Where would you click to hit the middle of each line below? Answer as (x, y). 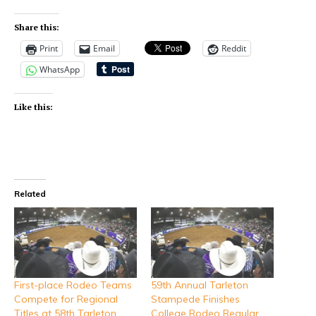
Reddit (234, 49)
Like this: (34, 107)
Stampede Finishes (195, 299)
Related (30, 194)
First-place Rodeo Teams (73, 285)
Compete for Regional (66, 299)
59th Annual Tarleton (200, 285)
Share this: (37, 28)
